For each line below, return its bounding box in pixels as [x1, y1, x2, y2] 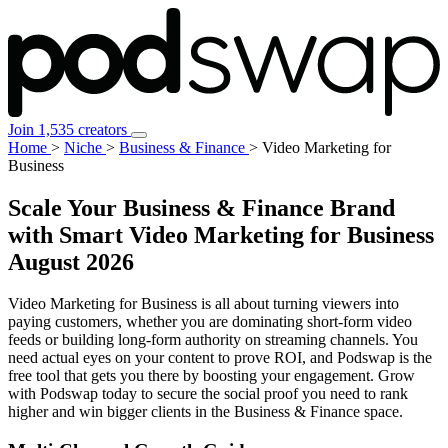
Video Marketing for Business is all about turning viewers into [8, 295, 399, 313]
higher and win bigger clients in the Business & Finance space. [8, 403, 403, 421]
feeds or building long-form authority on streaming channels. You [8, 331, 418, 349]
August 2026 [8, 248, 134, 275]
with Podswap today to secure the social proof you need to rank [8, 385, 408, 403]
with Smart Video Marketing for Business [8, 221, 434, 248]
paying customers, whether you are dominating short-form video [8, 313, 412, 331]
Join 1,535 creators [8, 120, 131, 138]
